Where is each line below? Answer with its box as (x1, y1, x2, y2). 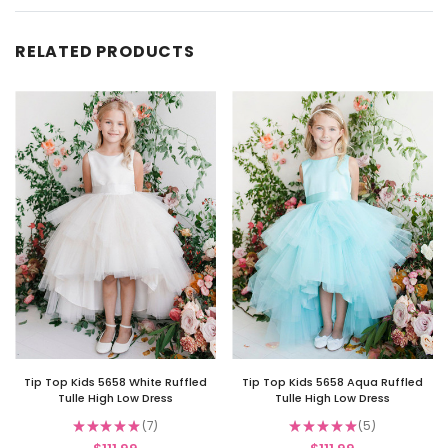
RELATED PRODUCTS (15, 40, 195, 64)
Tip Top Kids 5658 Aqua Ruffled (242, 374, 423, 391)
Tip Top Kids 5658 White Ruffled (24, 374, 207, 391)
